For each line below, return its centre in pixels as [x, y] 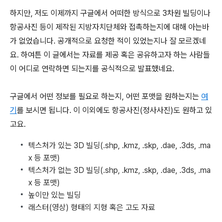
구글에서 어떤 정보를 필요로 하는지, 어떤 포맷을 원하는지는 [106, 96]
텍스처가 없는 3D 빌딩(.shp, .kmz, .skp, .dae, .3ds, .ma [119, 170]
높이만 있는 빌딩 [55, 195]
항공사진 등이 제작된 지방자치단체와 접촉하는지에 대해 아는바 [110, 27]
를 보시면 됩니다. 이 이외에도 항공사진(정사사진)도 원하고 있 [114, 110]
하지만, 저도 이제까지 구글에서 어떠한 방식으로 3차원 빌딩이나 [110, 13]
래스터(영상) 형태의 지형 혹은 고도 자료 [92, 207]
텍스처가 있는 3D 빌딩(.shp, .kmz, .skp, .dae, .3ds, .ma [119, 145]
